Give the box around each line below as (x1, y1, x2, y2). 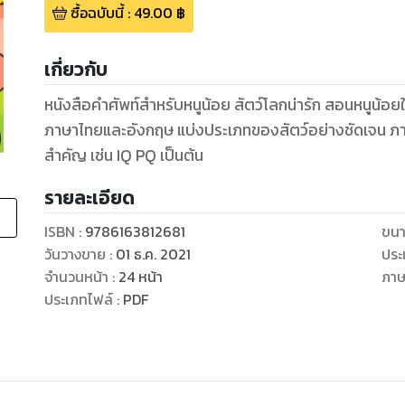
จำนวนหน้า (43, 266, 108, 288)
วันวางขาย (43, 243, 106, 266)
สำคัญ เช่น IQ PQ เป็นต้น (43, 144, 203, 168)
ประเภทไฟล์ (43, 288, 113, 311)
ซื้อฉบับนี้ (70, 2, 124, 24)
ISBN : (43, 221, 85, 243)
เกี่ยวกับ (43, 55, 108, 84)
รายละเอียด (43, 184, 135, 212)
